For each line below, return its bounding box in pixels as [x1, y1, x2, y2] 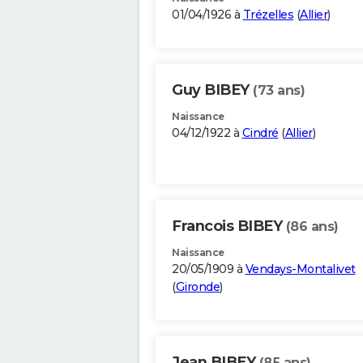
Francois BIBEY [172, 217, 286, 236]
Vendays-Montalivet [245, 262, 356, 277]
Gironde [175, 280, 220, 295]
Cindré [241, 126, 279, 141]
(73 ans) [253, 83, 305, 99]
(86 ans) [285, 219, 339, 235]
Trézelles [242, 7, 293, 23]
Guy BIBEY [172, 81, 253, 100]
